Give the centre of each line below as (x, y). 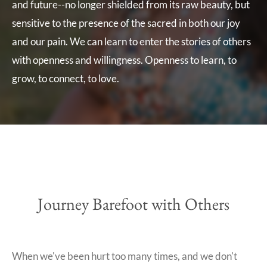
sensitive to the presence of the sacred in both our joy (126, 23)
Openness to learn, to (191, 60)
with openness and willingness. (77, 60)
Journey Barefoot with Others (133, 204)
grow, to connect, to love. (66, 78)
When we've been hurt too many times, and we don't (125, 256)
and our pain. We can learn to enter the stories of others (131, 41)
